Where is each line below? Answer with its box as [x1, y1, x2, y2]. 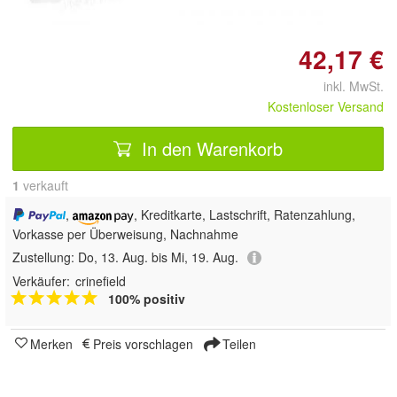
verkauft [19, 175, 68, 194]
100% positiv [108, 290, 185, 308]
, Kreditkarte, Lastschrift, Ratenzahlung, [133, 205, 355, 223]
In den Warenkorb [136, 135, 283, 161]
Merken [30, 335, 73, 354]
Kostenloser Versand [268, 97, 384, 115]
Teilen [219, 335, 256, 354]
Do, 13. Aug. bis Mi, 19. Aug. [78, 247, 238, 266]
